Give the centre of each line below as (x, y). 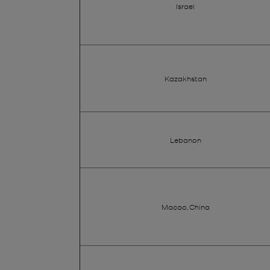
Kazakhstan (185, 78)
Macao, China (185, 206)
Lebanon (185, 140)
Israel (185, 6)
